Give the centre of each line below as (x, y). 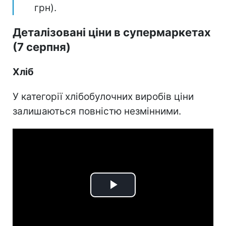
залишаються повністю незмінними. (97, 111)
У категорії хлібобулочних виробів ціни (103, 96)
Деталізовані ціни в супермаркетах (112, 32)
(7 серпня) (42, 47)
